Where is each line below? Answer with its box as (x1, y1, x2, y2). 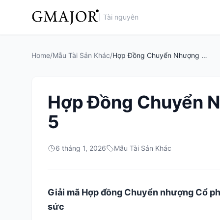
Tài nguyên (103, 13, 139, 21)
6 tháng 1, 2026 (55, 144, 106, 152)
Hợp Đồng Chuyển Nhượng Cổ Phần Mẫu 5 (201, 51, 207, 59)
